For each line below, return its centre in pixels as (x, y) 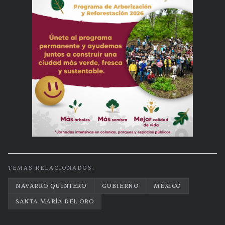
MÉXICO (168, 186)
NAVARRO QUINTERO (51, 186)
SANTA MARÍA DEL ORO (55, 201)
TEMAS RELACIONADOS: (51, 168)
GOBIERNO (120, 186)
